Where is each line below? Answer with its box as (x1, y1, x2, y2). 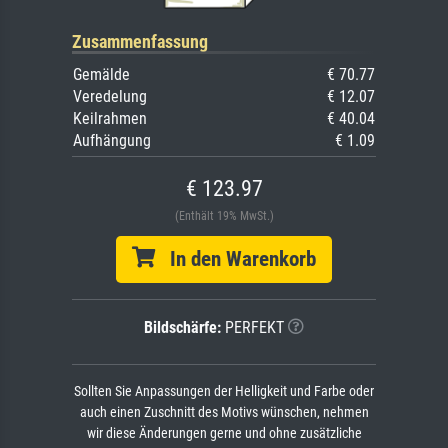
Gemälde (73, 64, 130, 84)
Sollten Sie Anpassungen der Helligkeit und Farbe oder (74, 382, 374, 400)
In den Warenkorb (155, 246, 316, 271)
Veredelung (73, 86, 147, 106)
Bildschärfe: (144, 317, 221, 337)
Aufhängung (73, 130, 151, 150)
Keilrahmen (73, 108, 147, 128)
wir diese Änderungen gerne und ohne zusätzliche (86, 424, 362, 442)
